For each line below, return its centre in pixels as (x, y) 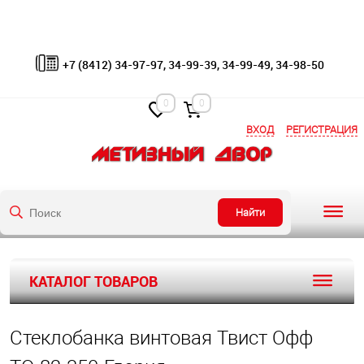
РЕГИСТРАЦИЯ (322, 129)
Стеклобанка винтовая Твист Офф (161, 338)
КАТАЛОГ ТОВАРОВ (93, 281)
